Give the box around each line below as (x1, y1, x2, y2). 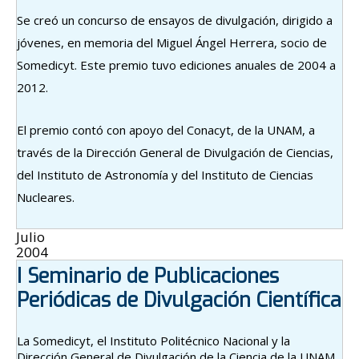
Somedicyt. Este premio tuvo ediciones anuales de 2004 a (17, 56, 336, 73)
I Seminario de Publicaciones (17, 262, 279, 289)
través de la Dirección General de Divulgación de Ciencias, (17, 143, 333, 160)
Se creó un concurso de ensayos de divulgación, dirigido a (17, 11, 333, 28)
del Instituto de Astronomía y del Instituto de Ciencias (17, 166, 313, 183)
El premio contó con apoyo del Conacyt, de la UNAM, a (17, 121, 315, 138)
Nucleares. (17, 188, 75, 205)
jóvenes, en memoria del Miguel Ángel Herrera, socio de (17, 34, 327, 50)
